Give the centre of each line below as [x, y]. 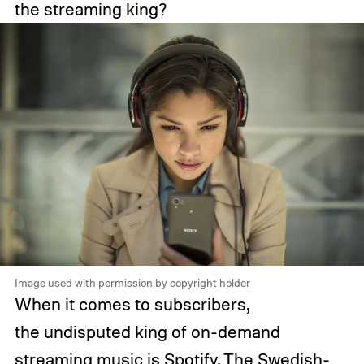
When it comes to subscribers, [131, 303]
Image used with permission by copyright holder [132, 282]
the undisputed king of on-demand [147, 331]
